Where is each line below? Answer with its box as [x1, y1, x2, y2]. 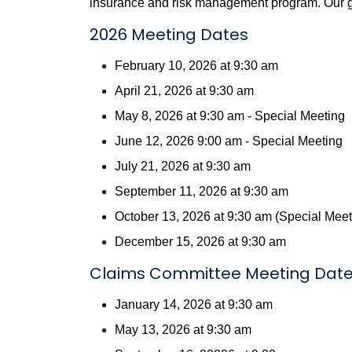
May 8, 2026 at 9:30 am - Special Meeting [115, 109, 345, 123]
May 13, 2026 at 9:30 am [115, 323, 251, 336]
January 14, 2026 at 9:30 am [115, 298, 276, 311]
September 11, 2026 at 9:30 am [115, 185, 288, 198]
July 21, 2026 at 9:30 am [115, 159, 251, 173]
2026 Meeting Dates [90, 24, 248, 46]
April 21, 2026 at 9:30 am [115, 84, 254, 97]
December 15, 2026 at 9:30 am [115, 235, 286, 248]
